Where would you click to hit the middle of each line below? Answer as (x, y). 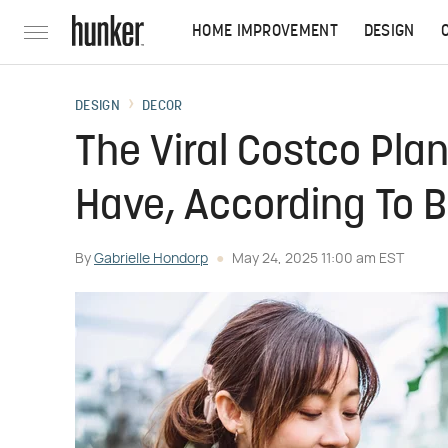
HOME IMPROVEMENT (265, 32)
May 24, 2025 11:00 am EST (318, 259)
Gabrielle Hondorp (151, 259)
